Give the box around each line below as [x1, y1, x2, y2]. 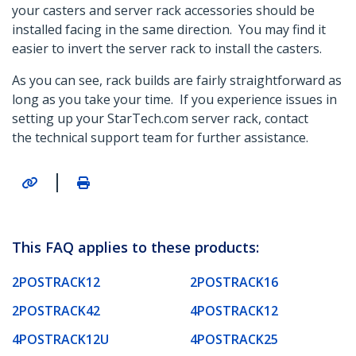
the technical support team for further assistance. [12, 129, 311, 147]
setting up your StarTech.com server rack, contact [12, 110, 308, 128]
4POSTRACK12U [12, 330, 109, 348]
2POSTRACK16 [190, 273, 278, 291]
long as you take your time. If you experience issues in [12, 91, 337, 109]
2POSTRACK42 [12, 301, 100, 319]
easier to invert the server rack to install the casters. [12, 40, 322, 58]
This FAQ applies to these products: [12, 237, 259, 257]
